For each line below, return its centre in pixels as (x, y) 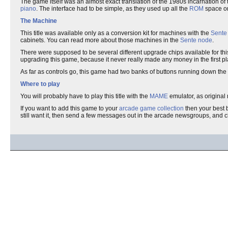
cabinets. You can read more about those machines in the (100, 40)
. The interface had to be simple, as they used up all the (113, 9)
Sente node (196, 40)
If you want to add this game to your (70, 108)
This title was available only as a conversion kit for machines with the (116, 33)
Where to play (40, 84)
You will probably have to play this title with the (85, 96)
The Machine (39, 21)
